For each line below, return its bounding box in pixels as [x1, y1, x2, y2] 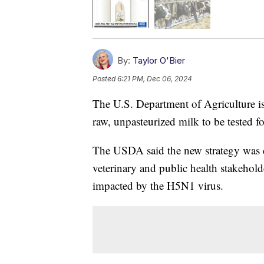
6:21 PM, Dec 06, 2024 [117, 74, 192, 83]
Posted [93, 74, 117, 83]
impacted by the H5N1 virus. [93, 177, 223, 193]
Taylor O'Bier [133, 54, 185, 66]
